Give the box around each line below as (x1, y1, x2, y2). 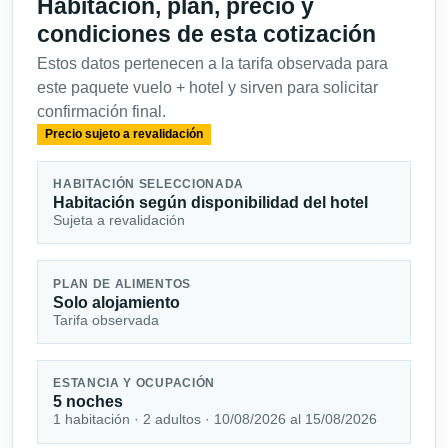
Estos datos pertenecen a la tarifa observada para (37, 55, 388, 73)
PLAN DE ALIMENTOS (53, 277, 191, 290)
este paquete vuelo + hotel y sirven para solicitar (37, 79, 378, 97)
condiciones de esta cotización (37, 21, 376, 48)
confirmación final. (37, 103, 166, 121)
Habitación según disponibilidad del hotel (53, 193, 369, 211)
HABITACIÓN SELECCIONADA (53, 177, 245, 190)
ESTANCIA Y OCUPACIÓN (53, 377, 216, 390)
